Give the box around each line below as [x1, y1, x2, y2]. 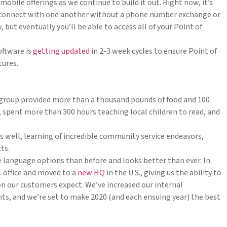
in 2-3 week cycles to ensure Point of [90, 46, 217, 57]
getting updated [33, 46, 90, 57]
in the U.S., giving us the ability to [105, 167, 221, 179]
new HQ [78, 167, 105, 179]
